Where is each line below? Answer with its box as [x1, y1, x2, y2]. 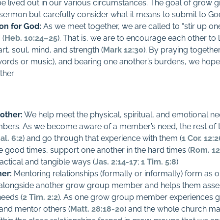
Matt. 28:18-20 [70, 204, 125, 214]
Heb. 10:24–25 [4, 33, 58, 43]
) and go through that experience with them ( [23, 134, 182, 143]
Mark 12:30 [103, 45, 144, 55]
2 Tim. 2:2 [23, 192, 58, 202]
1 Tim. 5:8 [141, 157, 177, 166]
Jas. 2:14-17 [95, 157, 138, 166]
